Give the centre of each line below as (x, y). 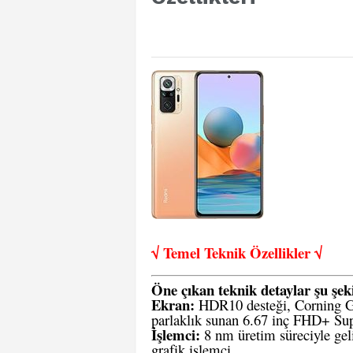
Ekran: (173, 305)
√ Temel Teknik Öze (213, 253)
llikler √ (298, 253)
